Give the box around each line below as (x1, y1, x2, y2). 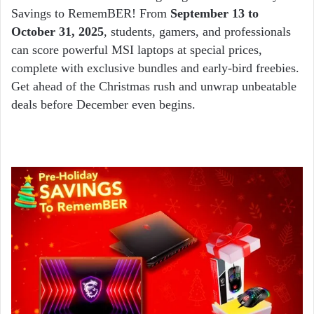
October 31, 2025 (11, 25, 104, 39)
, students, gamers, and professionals (104, 25, 291, 39)
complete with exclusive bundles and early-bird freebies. (11, 61, 299, 76)
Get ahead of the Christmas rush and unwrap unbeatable (11, 79, 296, 94)
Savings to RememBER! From (11, 6, 170, 21)
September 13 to (170, 6, 259, 21)
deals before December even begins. (11, 97, 199, 112)
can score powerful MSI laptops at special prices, (11, 43, 262, 57)
